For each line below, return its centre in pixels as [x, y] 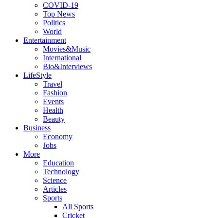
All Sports [78, 207]
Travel [53, 84]
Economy [58, 136]
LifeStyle [37, 75]
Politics [54, 23]
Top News [59, 14]
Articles [55, 189]
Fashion [55, 93]
